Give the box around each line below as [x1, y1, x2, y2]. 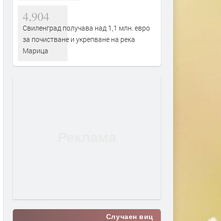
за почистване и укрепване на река [23, 35, 135, 44]
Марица [23, 46, 48, 56]
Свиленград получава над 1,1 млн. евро [23, 23, 150, 33]
